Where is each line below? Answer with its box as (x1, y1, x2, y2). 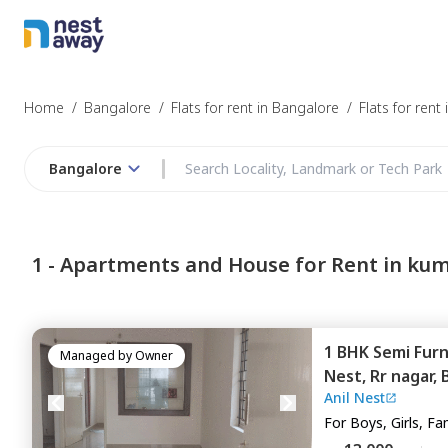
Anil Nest (324, 388, 385, 407)
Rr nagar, (370, 365, 441, 387)
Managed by (60, 347, 132, 364)
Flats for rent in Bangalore (171, 98, 339, 117)
